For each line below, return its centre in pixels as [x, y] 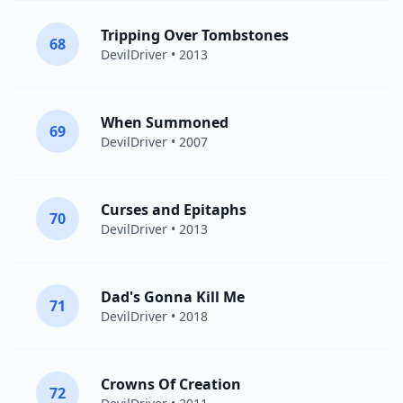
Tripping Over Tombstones [195, 35]
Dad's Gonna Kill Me [173, 297]
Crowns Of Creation [171, 384]
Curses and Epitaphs [174, 210]
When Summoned [165, 122]
